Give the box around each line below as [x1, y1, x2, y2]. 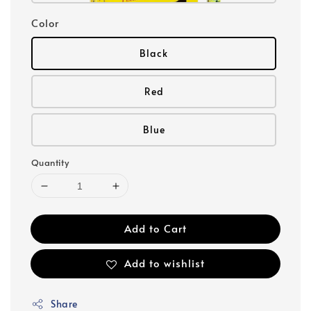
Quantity [31, 156, 69, 169]
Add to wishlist [124, 255, 205, 270]
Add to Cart [124, 221, 187, 236]
